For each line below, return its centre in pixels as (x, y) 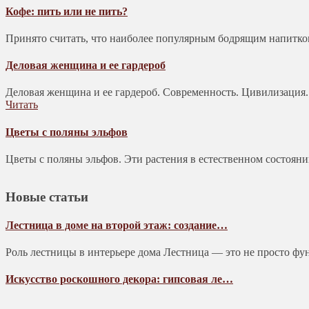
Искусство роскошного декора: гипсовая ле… (119, 279)
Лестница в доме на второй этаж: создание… (117, 225)
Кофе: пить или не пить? (67, 11)
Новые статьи (47, 197)
